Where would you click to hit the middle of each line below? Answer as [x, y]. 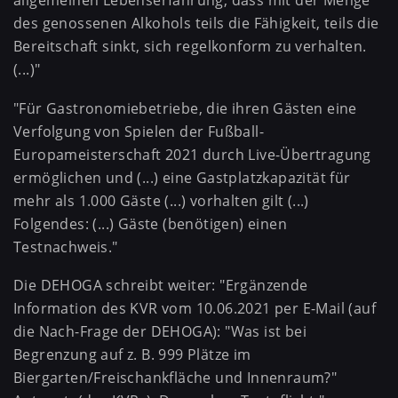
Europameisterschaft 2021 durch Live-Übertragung [192, 154]
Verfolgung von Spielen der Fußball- [139, 131]
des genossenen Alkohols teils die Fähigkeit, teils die [196, 24]
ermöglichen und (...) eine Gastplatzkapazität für [182, 177]
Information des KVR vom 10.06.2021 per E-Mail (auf [195, 309]
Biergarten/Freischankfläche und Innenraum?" [175, 378]
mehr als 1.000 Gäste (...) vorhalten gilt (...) [161, 200]
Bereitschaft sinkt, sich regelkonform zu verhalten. [190, 47]
